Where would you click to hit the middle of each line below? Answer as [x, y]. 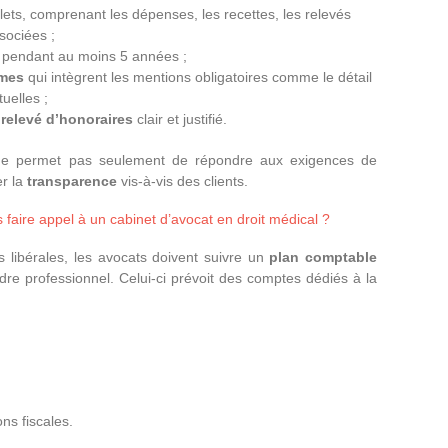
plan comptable [323, 257]
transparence [74, 181]
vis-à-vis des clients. [184, 181]
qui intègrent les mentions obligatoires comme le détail [198, 77]
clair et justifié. [180, 119]
